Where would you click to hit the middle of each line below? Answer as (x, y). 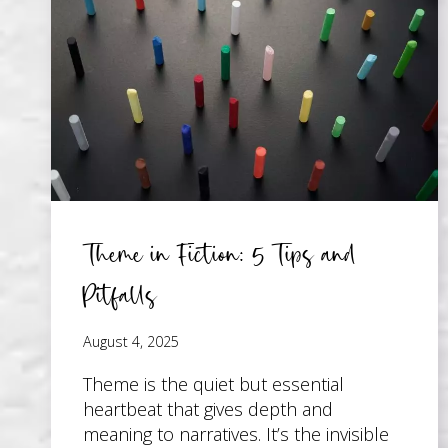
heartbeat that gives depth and (208, 409)
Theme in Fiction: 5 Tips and (219, 253)
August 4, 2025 (131, 342)
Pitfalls (120, 294)
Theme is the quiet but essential (213, 384)
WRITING (205, 56)
